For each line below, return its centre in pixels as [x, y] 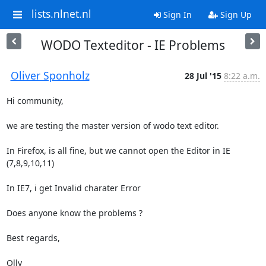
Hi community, [36, 101]
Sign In [176, 15]
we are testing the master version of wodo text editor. [113, 126]
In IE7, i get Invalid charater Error [73, 188]
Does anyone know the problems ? [74, 213]
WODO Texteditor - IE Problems [133, 45]
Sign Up [235, 15]
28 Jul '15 [203, 76]
